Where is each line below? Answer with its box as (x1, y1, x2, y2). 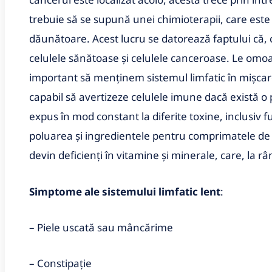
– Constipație (29, 256, 92, 270)
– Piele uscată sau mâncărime (29, 220, 173, 234)
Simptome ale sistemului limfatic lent (29, 184, 220, 199)
